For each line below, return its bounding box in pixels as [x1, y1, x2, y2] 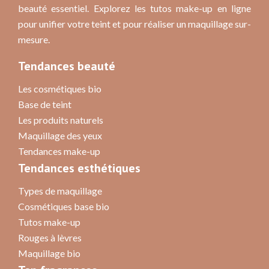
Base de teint [18, 98, 71, 110]
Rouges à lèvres [18, 231, 82, 243]
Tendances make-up [18, 145, 100, 157]
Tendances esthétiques [18, 160, 141, 176]
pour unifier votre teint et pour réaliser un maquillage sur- [18, 17, 251, 29]
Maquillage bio [18, 247, 80, 259]
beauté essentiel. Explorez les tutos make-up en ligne [18, 2, 251, 14]
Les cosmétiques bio [18, 82, 101, 94]
